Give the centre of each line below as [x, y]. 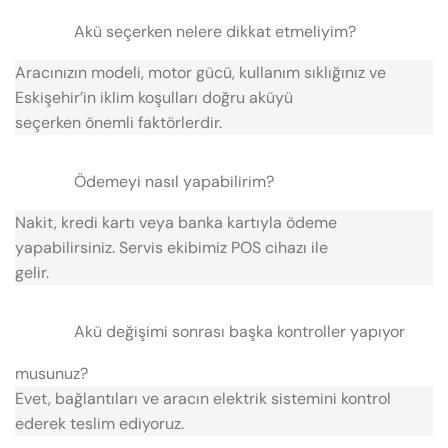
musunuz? [51, 373]
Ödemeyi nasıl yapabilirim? [173, 182]
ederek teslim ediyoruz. [99, 423]
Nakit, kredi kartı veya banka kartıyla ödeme [176, 223]
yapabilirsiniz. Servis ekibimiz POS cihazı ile [171, 248]
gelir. [32, 273]
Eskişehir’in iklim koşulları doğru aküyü [154, 98]
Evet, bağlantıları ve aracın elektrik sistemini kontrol [203, 398]
